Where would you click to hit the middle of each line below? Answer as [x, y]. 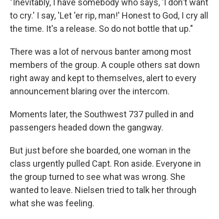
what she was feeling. [52, 203]
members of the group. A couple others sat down [105, 65]
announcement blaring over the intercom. [90, 91]
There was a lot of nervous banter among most [100, 52]
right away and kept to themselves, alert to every [103, 78]
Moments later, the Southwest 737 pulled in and [102, 114]
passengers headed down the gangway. [87, 128]
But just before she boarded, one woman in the [100, 151]
